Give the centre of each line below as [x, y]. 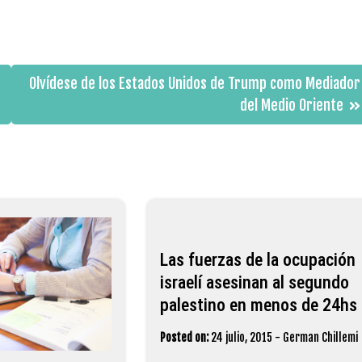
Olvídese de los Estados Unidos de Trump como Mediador [194, 83]
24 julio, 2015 [241, 337]
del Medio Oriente [291, 105]
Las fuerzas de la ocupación [257, 259]
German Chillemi [320, 337]
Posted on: [184, 337]
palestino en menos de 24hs [258, 305]
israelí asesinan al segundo [254, 282]
